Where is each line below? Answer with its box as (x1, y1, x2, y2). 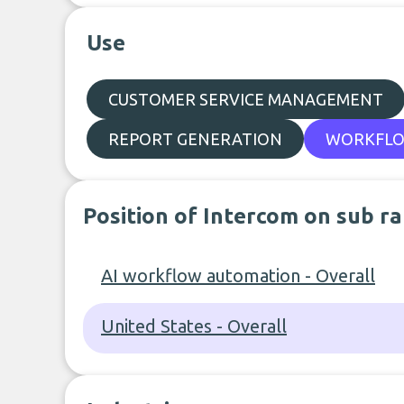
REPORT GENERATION (108, 130, 282, 148)
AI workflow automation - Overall (101, 265, 375, 286)
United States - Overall (101, 316, 287, 336)
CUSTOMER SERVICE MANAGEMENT (108, 90, 383, 108)
